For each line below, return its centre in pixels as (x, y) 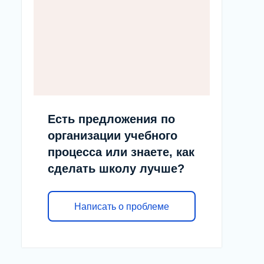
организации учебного (113, 136)
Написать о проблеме (122, 206)
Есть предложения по (111, 119)
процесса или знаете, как (121, 152)
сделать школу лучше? (116, 169)
